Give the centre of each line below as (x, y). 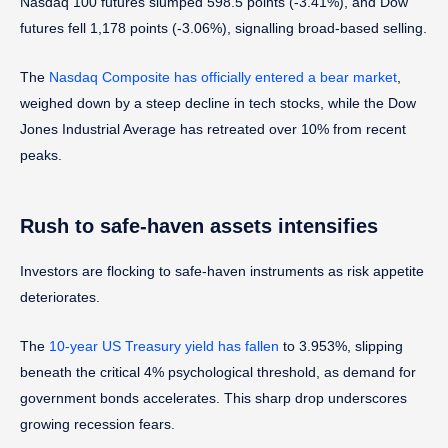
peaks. (41, 154)
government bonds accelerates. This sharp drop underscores (213, 397)
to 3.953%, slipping (341, 345)
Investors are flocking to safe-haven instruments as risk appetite (222, 270)
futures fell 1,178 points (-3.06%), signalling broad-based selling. (223, 27)
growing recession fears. (97, 423)
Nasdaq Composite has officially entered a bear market (223, 76)
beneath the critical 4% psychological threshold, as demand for (218, 371)
